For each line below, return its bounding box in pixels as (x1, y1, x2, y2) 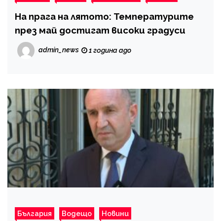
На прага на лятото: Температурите (15, 10, 194, 22)
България (17, 209, 52, 218)
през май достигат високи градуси (15, 24, 185, 36)
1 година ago (87, 46, 131, 54)
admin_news (38, 45, 79, 54)
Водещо (62, 209, 92, 218)
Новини (102, 209, 129, 218)
